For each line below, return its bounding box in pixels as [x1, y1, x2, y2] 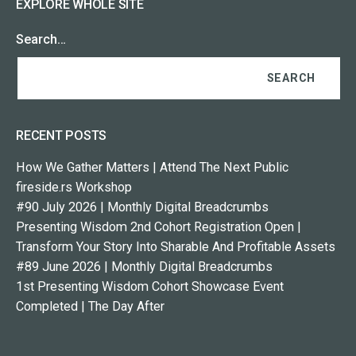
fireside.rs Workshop [16, 179, 132, 195]
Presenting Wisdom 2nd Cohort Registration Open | [16, 219, 301, 234]
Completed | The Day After [16, 298, 164, 314]
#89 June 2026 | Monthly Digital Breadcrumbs [16, 258, 273, 274]
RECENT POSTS [16, 127, 107, 143]
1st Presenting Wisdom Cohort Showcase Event [16, 278, 284, 294]
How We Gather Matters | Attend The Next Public [16, 159, 288, 175]
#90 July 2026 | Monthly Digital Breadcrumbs [16, 199, 269, 215]
